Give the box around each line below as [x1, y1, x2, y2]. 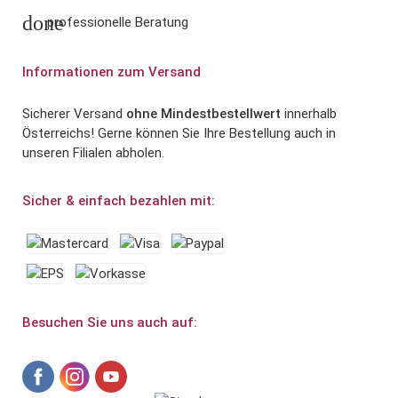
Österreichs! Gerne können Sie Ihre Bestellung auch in [22, 125, 336, 142]
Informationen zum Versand [22, 64, 201, 81]
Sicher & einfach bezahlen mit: [22, 193, 215, 210]
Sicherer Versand [22, 106, 126, 123]
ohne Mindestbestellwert [126, 106, 281, 123]
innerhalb [281, 106, 337, 123]
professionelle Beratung [44, 14, 188, 31]
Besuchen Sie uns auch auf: [22, 314, 197, 331]
